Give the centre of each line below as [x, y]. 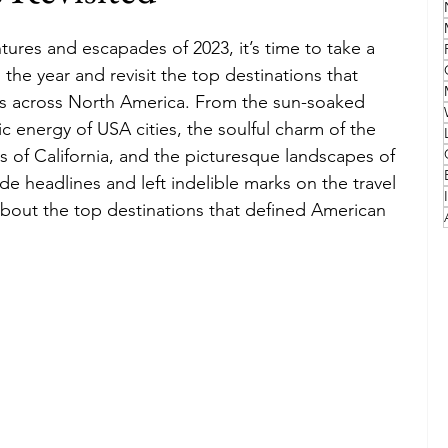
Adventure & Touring [272, 51]
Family [26, 51]
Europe [191, 131]
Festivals [99, 131]
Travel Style [126, 51]
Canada [281, 131]
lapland [372, 131]
